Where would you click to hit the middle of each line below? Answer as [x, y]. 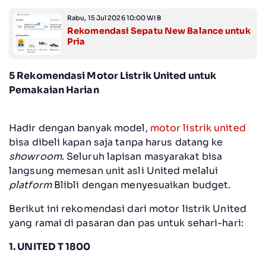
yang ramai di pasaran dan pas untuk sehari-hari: [126, 223]
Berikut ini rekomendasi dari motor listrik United [128, 209]
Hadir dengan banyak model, [80, 128]
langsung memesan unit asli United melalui [114, 171]
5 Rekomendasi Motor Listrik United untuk [113, 76]
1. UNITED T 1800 [50, 247]
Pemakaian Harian [54, 90]
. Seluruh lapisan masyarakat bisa [142, 157]
